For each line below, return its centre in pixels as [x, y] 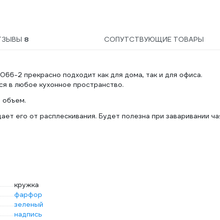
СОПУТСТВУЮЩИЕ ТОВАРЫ [154, 39]
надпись [28, 214]
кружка [27, 185]
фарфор [28, 194]
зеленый [29, 204]
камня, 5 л [125, 12]
